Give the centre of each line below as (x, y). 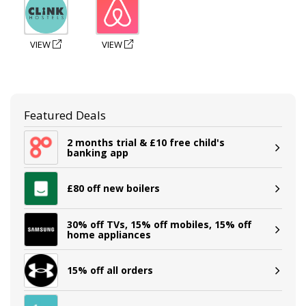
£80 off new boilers (113, 188)
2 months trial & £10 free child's (146, 142)
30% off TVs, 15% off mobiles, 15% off (159, 224)
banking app (98, 152)
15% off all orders (110, 270)
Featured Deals (65, 115)
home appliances (109, 234)
